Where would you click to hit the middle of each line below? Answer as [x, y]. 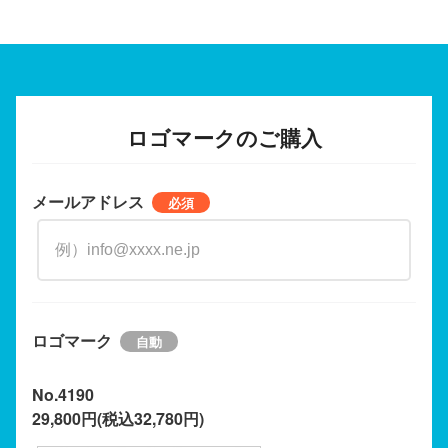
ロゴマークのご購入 [224, 137]
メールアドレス [88, 201]
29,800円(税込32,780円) [118, 418]
